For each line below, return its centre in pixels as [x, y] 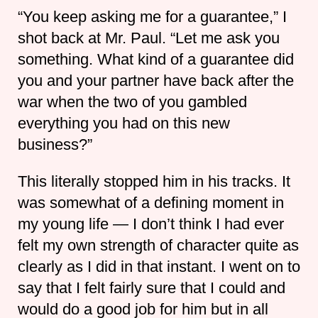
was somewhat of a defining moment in [150, 202]
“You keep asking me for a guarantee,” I [152, 16]
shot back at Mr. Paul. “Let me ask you [148, 38]
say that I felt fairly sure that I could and [151, 287]
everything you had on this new [124, 123]
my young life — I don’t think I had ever [150, 224]
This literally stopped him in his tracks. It [154, 181]
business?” [55, 144]
